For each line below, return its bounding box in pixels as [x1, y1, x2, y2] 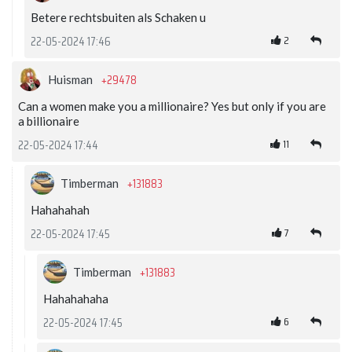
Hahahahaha [43, 291, 108, 306]
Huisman [48, 72, 95, 87]
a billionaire [18, 114, 79, 129]
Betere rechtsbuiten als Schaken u [31, 10, 206, 25]
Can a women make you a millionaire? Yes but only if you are [18, 99, 326, 114]
